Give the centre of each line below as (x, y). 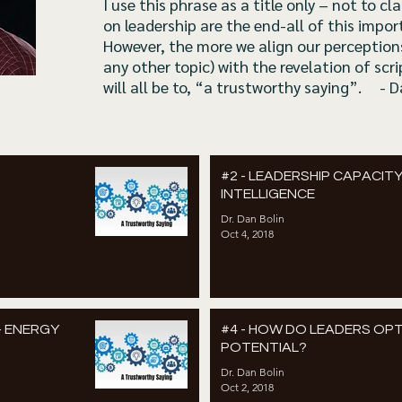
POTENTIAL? (264, 347)
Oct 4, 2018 (247, 234)
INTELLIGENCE (268, 194)
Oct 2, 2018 (247, 387)
